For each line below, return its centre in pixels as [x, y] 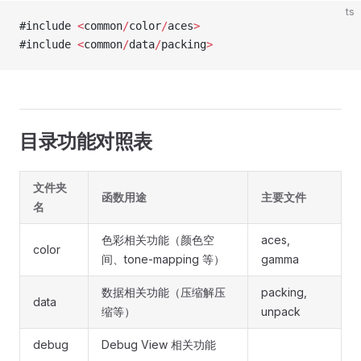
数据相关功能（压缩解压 [164, 292]
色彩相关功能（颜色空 [158, 240]
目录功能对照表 [86, 141]
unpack [281, 311]
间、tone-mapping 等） [163, 259]
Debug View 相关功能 [159, 344]
